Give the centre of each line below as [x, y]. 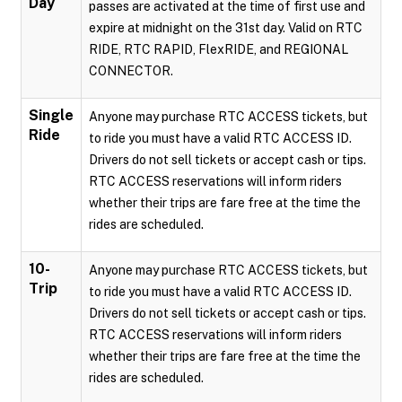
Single [51, 115]
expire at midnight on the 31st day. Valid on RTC [226, 27]
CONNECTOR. [131, 70]
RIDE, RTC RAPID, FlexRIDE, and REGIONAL [218, 49]
